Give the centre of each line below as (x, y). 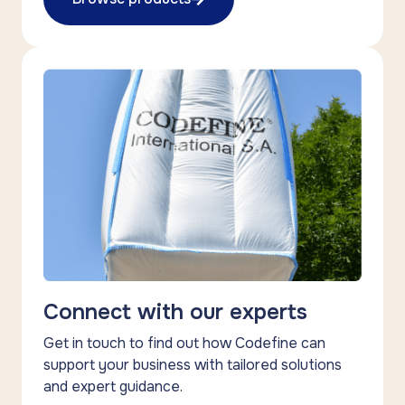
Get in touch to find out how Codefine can (184, 343)
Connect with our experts (175, 311)
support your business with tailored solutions (193, 364)
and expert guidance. (113, 386)
